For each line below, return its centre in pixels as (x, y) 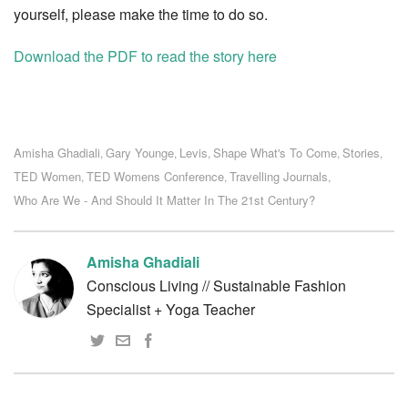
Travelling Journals (279, 176)
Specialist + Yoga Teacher (171, 309)
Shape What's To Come (275, 152)
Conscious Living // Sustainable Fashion (216, 285)
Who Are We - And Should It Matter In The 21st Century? (164, 199)
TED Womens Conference (155, 176)
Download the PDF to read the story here (145, 56)
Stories (361, 152)
